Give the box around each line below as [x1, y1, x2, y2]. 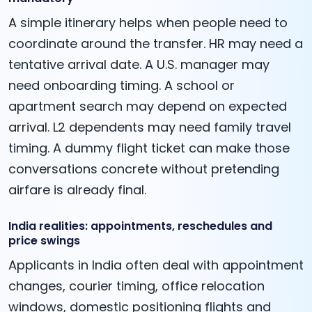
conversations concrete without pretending [8, 160, 279, 178]
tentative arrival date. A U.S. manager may [8, 56, 270, 74]
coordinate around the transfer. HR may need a [8, 35, 303, 53]
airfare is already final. [8, 181, 146, 199]
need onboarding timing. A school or [8, 77, 235, 95]
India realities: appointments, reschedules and [8, 218, 272, 235]
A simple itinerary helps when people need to [8, 14, 288, 32]
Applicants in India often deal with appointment [8, 256, 304, 274]
